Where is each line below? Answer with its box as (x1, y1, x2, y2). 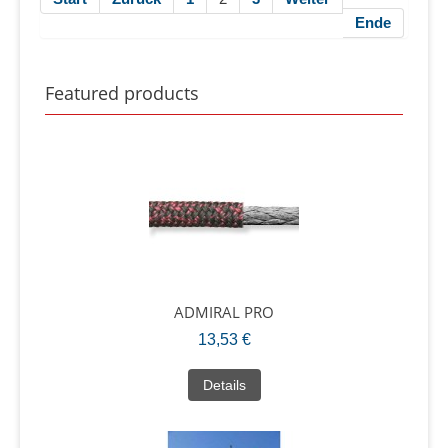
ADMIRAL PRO (174, 301, 274, 322)
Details (202, 376, 246, 393)
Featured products (45, 80, 199, 105)
